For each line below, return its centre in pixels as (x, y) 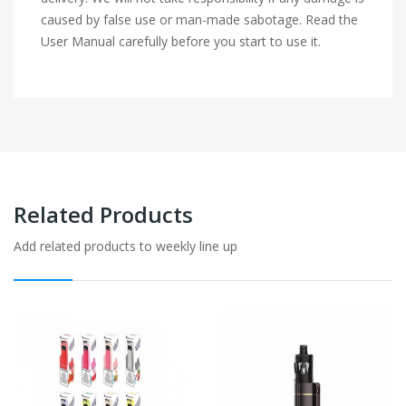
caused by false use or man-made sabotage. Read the (199, 19)
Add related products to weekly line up (126, 246)
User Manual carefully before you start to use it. (181, 41)
